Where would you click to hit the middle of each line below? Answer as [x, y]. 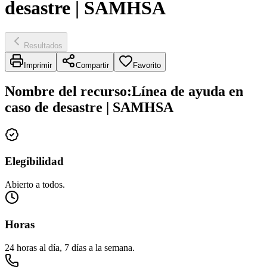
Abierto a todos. [35, 185]
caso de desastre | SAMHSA [89, 107]
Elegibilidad [34, 162]
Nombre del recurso [66, 91]
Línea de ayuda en [187, 91]
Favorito [147, 65]
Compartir [92, 65]
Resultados [43, 45]
